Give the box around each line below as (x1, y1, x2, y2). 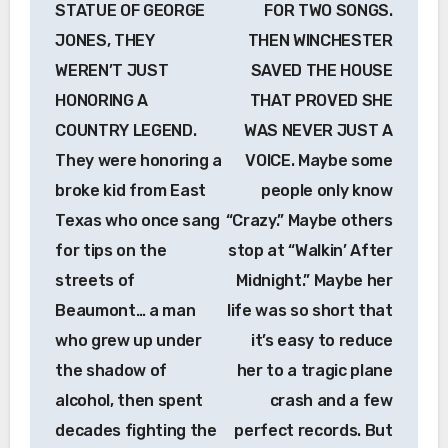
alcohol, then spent (55, 390, 204, 410)
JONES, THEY (55, 30, 155, 50)
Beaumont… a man (55, 300, 196, 320)
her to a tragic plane (236, 360, 393, 380)
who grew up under (55, 330, 202, 350)
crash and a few (269, 390, 393, 410)
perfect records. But (234, 420, 393, 440)
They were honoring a (55, 150, 222, 170)
